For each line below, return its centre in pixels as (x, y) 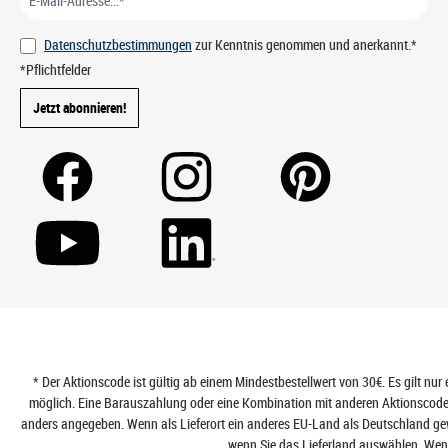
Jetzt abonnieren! (79, 107)
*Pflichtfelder (55, 69)
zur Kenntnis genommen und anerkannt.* (304, 44)
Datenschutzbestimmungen (118, 44)
